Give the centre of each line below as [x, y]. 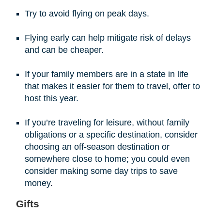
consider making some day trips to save [101, 171]
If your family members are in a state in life [106, 74]
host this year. [51, 98]
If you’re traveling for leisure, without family [107, 122]
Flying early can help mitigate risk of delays [108, 38]
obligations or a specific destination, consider [111, 134]
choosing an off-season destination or [97, 147]
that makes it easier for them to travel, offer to [112, 86]
